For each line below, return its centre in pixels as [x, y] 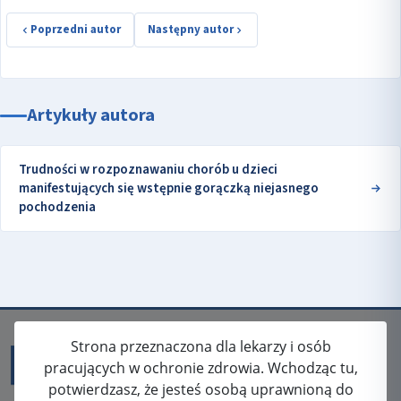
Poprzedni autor [76, 30]
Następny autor [191, 30]
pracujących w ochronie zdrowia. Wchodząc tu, [200, 368]
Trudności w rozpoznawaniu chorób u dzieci [148, 170]
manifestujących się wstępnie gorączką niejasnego [169, 189]
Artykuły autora [91, 116]
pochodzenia [57, 208]
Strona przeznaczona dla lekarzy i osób [200, 347]
